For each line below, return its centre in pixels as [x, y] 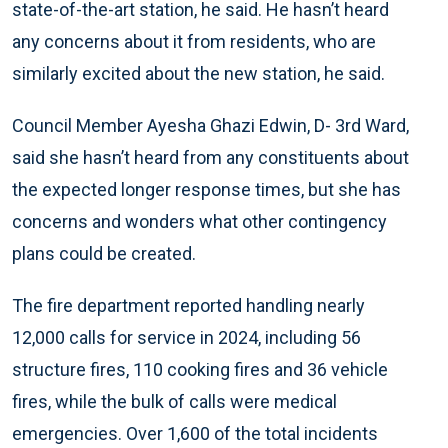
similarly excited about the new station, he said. [198, 74]
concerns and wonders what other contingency [199, 222]
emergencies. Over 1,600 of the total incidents [195, 434]
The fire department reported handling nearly [188, 306]
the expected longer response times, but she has [206, 190]
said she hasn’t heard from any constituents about [210, 158]
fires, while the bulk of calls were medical [174, 402]
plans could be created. [104, 254]
